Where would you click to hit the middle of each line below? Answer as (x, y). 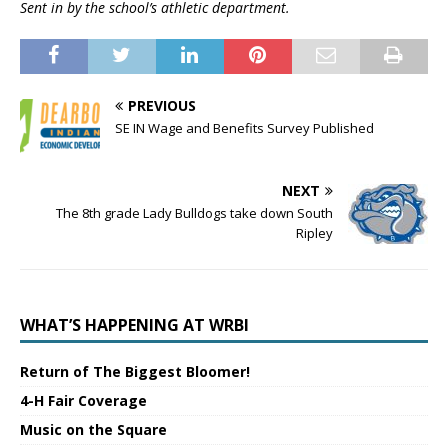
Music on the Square (93, 430)
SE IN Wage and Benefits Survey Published (244, 128)
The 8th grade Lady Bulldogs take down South (194, 213)
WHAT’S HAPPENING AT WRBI (134, 325)
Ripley (314, 233)
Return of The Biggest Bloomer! (135, 372)
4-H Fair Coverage (83, 401)
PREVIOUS (162, 106)
